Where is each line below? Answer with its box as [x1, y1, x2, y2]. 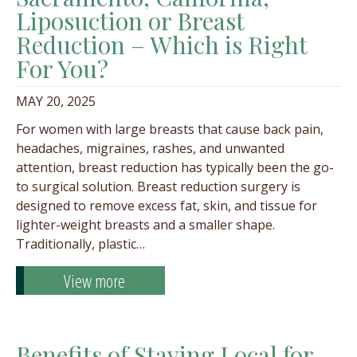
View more [64, 269, 125, 292]
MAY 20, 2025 [16, 92, 96, 110]
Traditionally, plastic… [16, 235, 145, 253]
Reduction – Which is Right [16, 29, 307, 61]
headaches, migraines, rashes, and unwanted [16, 139, 284, 157]
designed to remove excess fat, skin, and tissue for [16, 197, 317, 214]
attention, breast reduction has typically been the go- [16, 159, 334, 176]
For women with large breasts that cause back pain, [16, 120, 324, 138]
